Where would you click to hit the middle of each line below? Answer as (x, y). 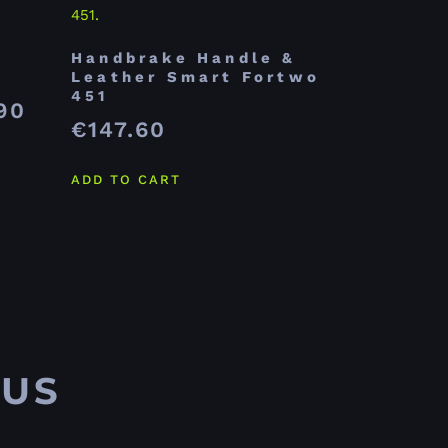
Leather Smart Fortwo (195, 76)
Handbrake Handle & (184, 57)
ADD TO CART (126, 180)
